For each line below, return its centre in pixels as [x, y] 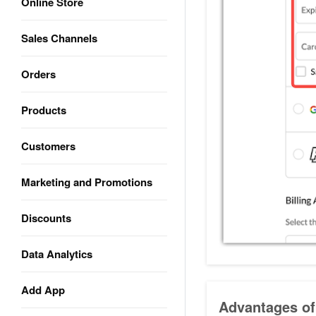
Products [44, 110]
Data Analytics [57, 254]
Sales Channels [59, 38]
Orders [38, 74]
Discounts [46, 218]
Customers [48, 146]
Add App [43, 290]
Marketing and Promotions [87, 182]
